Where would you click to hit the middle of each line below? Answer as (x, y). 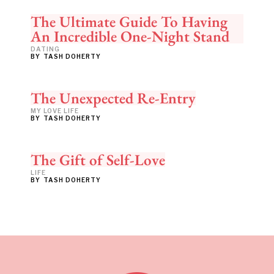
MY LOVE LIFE (55, 110)
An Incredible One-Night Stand (130, 36)
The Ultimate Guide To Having (129, 21)
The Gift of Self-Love (98, 159)
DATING (45, 49)
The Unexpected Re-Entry (113, 98)
